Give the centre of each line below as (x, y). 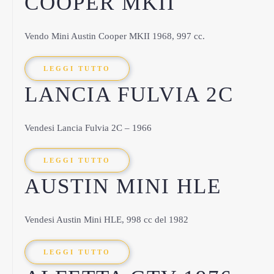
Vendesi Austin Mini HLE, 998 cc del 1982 (106, 220)
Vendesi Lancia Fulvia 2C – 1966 (88, 128)
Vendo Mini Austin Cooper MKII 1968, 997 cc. (115, 36)
